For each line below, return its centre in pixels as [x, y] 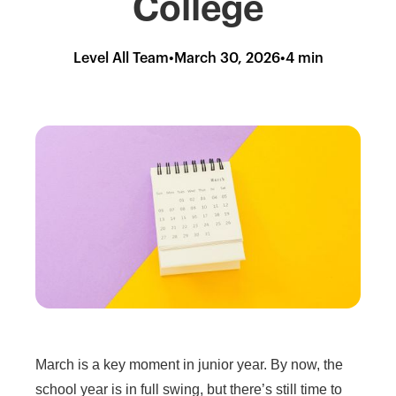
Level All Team [121, 58]
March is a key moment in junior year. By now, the [189, 364]
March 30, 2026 [227, 58]
